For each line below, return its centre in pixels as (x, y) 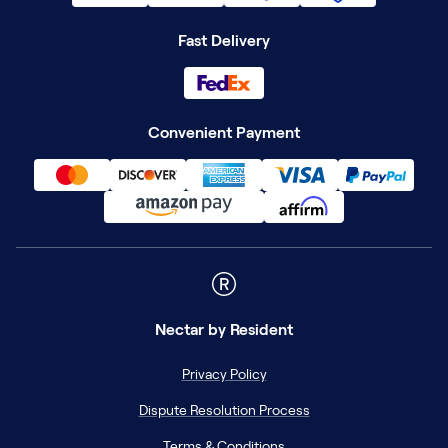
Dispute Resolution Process (224, 410)
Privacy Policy (224, 374)
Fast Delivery (224, 40)
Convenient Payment (224, 132)
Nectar (179, 329)
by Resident (248, 329)
